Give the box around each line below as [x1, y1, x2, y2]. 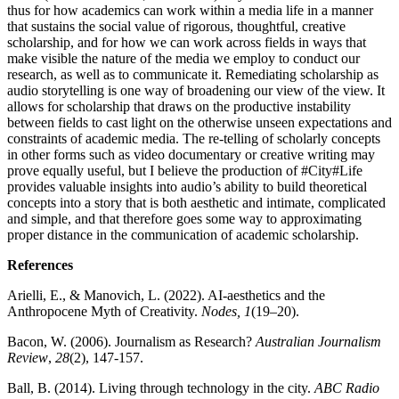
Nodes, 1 [201, 303, 251, 319]
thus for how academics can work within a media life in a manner [7, 2, 373, 18]
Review [7, 349, 48, 365]
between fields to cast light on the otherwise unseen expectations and [7, 114, 392, 130]
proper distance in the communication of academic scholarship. [7, 226, 359, 242]
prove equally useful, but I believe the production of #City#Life [7, 162, 362, 178]
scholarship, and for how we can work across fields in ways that [7, 34, 366, 50]
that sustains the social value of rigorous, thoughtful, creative [7, 18, 346, 34]
